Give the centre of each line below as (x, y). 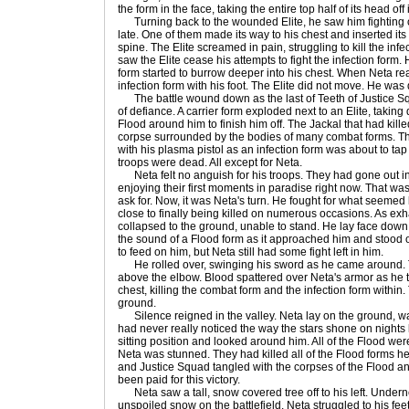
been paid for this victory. (179, 380)
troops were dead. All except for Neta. (210, 163)
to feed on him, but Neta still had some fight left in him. (251, 252)
